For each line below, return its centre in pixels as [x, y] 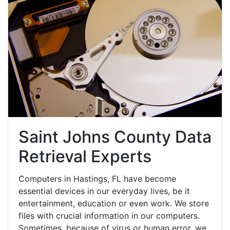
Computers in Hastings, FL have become [97, 178]
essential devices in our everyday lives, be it [104, 191]
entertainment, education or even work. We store [114, 203]
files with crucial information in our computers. [109, 215]
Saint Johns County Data [115, 137]
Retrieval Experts [85, 156]
